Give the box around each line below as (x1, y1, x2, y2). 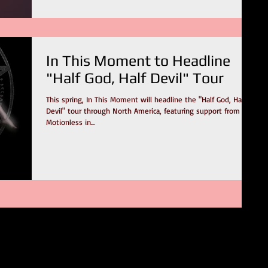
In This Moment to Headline (46, 51, 230, 69)
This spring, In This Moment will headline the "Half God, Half (46, 94, 246, 104)
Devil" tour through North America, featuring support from (46, 105, 240, 115)
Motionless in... (46, 117, 95, 127)
